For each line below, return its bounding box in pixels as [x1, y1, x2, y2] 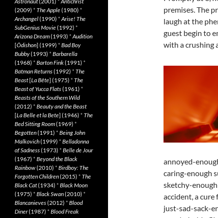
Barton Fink [36, 59, 64, 66]
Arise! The [61, 15, 86, 22]
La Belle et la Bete [17, 111, 59, 119]
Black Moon [60, 182, 88, 189]
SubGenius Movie [15, 24, 56, 31]
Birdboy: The [58, 164, 89, 171]
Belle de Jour [63, 146, 93, 154]
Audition [73, 33, 92, 40]
